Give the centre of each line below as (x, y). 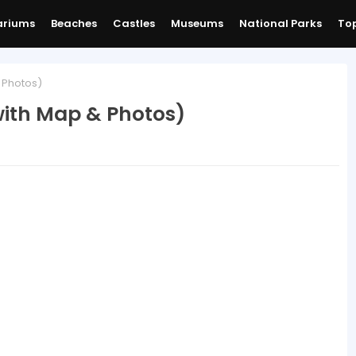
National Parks (280, 23)
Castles (133, 23)
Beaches (74, 23)
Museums (197, 23)
